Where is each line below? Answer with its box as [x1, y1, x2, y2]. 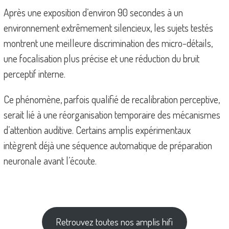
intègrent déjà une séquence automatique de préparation [3, 139, 212, 152]
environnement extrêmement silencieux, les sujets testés [3, 21, 213, 35]
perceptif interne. [3, 67, 65, 81]
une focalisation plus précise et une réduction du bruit [3, 52, 199, 65]
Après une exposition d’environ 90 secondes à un [3, 6, 183, 19]
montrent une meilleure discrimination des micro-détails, [3, 36, 213, 50]
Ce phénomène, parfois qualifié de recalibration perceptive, [3, 93, 220, 106]
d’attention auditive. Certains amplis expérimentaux [3, 123, 191, 137]
